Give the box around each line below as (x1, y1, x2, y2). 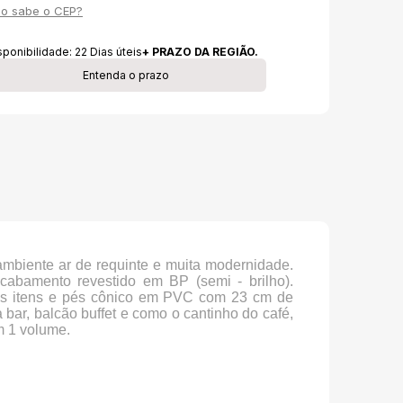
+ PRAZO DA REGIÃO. (141, 45, 258, 58)
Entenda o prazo (82, 68, 169, 82)
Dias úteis (89, 45, 142, 58)
